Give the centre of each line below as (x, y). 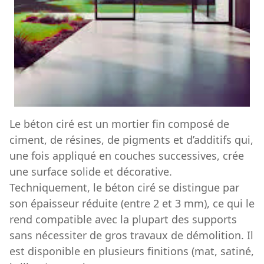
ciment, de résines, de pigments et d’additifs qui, (131, 139)
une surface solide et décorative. (91, 171)
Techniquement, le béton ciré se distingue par (124, 187)
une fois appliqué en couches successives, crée (127, 155)
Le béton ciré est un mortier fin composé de (119, 123)
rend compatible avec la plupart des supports (123, 219)
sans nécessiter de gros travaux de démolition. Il (131, 235)
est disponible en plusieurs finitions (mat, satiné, (132, 251)
